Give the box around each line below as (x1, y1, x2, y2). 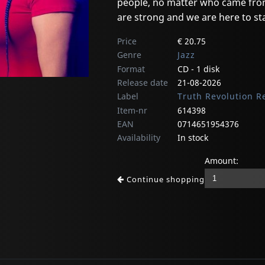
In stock (177, 132, 208, 144)
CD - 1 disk (177, 63, 219, 75)
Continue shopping (124, 174, 205, 185)
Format (117, 63, 145, 75)
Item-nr (117, 105, 147, 117)
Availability (117, 132, 160, 144)
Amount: (205, 155, 238, 167)
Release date (117, 77, 168, 89)
